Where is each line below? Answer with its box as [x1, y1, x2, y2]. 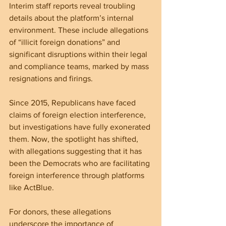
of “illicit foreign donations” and [9, 37, 122, 46]
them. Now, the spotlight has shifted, [9, 134, 140, 143]
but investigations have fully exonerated [9, 122, 152, 131]
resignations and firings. [9, 74, 95, 83]
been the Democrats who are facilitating [9, 158, 152, 167]
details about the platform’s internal [9, 13, 136, 22]
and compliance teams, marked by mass [9, 62, 151, 71]
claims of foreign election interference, [9, 110, 148, 119]
